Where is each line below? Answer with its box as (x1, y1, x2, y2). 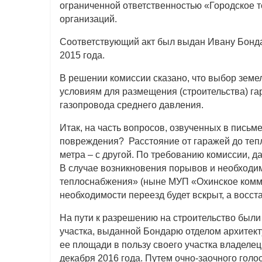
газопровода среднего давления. (60, 100, 204, 111)
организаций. (60, 14, 118, 25)
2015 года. (60, 50, 105, 61)
